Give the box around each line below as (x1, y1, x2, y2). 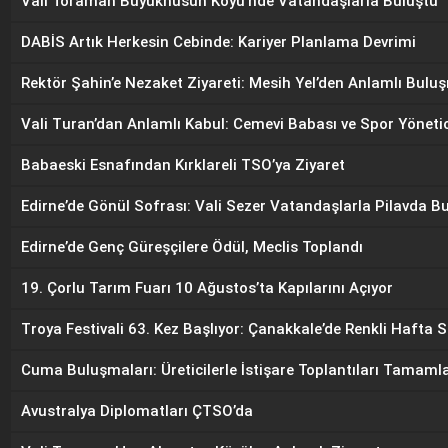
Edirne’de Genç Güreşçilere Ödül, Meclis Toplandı (21, 237, 363, 256)
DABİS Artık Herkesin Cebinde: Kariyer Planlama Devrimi (21, 32, 416, 51)
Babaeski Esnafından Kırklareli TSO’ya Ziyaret (21, 155, 345, 174)
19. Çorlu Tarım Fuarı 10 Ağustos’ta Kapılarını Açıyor (21, 278, 393, 297)
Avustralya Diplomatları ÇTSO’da (21, 401, 253, 420)
